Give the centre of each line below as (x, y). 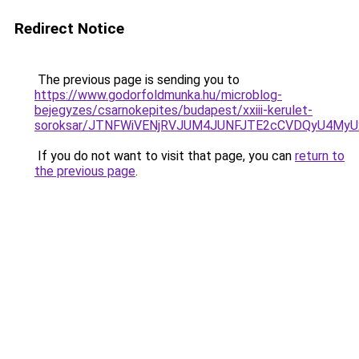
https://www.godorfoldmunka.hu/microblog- (158, 95)
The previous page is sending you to (137, 80)
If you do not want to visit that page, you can (165, 156)
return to (320, 156)
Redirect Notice (69, 28)
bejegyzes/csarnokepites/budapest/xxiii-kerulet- (173, 110)
